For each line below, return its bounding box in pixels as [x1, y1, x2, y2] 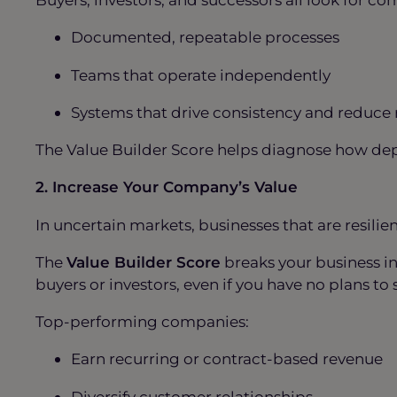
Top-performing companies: [35, 312, 253, 331]
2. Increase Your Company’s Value [35, 177, 307, 197]
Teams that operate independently [71, 65, 334, 84]
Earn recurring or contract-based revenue [71, 349, 386, 369]
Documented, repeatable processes [71, 27, 343, 47]
